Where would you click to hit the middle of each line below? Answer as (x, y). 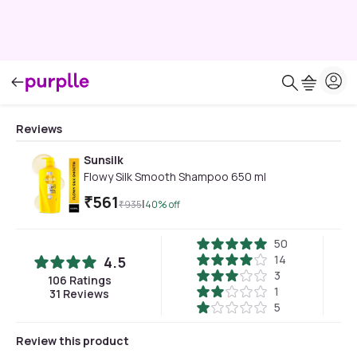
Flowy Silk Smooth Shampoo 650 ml (175, 177)
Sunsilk (104, 160)
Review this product (73, 341)
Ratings (89, 280)
